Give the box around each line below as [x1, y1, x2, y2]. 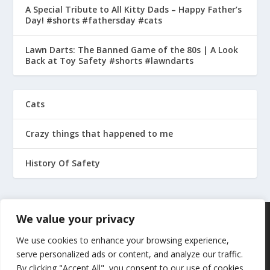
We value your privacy [16, 212, 134, 226]
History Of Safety [25, 157, 101, 169]
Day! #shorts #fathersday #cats [25, 14, 163, 26]
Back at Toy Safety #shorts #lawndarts [25, 54, 194, 66]
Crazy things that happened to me [25, 127, 174, 139]
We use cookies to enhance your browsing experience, [16, 234, 229, 246]
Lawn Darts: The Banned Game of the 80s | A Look [25, 43, 239, 55]
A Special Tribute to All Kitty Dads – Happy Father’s [25, 3, 242, 15]
